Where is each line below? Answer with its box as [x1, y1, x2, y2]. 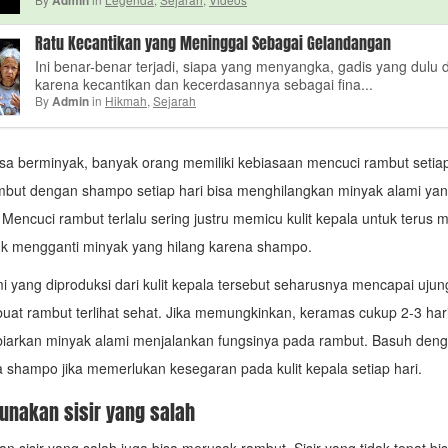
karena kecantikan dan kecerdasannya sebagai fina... [35, 74, 373, 94]
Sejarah [153, 92, 196, 109]
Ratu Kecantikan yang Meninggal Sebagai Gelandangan [35, 32, 391, 55]
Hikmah [105, 92, 147, 109]
